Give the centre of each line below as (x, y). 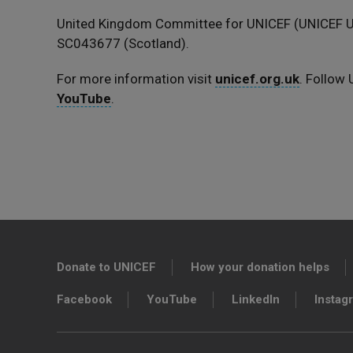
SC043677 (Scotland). (123, 43)
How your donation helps (260, 267)
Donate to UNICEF (106, 267)
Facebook (84, 299)
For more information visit (136, 79)
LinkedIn (256, 299)
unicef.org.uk (257, 79)
